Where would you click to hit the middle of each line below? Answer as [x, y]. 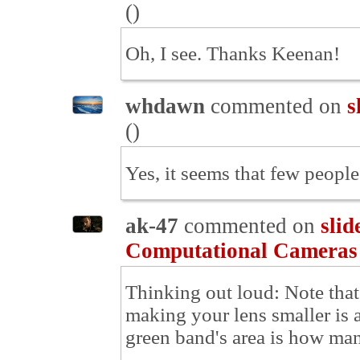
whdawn [165, 106]
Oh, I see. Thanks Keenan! [233, 53]
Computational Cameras [241, 250]
